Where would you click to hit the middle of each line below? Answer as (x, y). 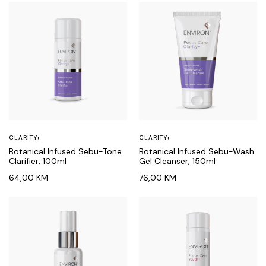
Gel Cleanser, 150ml (177, 161)
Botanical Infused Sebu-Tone (65, 151)
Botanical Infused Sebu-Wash (197, 151)
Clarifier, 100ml (38, 161)
